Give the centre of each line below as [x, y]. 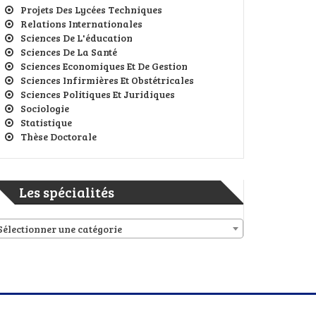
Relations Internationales [81, 23]
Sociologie [45, 108]
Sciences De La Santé [69, 51]
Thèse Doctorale [59, 136]
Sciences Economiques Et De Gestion [104, 66]
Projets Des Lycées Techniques [91, 9]
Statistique [46, 122]
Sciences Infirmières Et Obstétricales [107, 80]
